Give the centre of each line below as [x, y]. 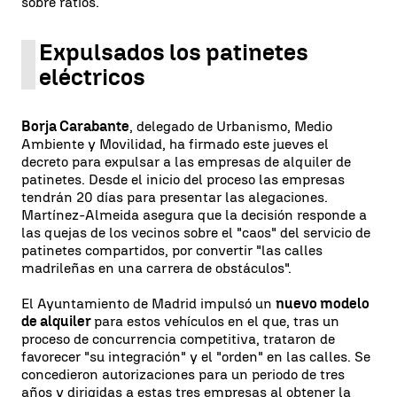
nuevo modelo [323, 304]
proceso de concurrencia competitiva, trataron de [178, 339]
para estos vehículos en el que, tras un [217, 321]
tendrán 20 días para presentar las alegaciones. [175, 197]
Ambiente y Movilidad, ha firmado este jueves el [175, 144]
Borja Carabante [75, 126]
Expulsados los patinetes [174, 52]
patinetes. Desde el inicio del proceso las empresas [183, 179]
